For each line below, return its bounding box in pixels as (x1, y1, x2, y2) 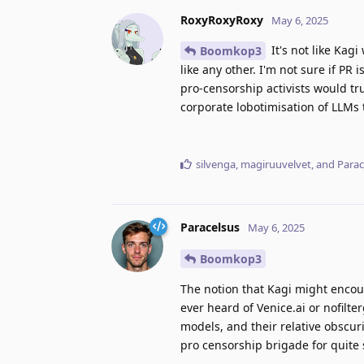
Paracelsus (180, 219, 240, 236)
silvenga (196, 157, 236, 172)
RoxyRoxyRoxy (180, 11, 263, 28)
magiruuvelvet (240, 157, 311, 172)
